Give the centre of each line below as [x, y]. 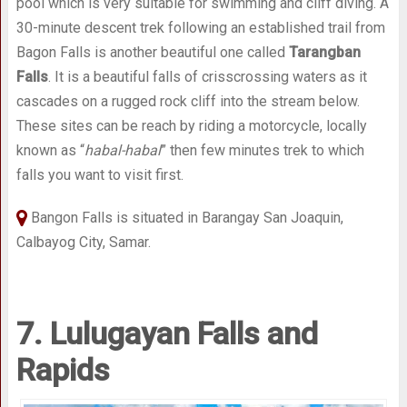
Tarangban [324, 53]
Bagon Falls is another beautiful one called [152, 53]
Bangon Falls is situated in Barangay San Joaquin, [185, 218]
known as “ [50, 151]
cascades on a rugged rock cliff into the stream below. [188, 102]
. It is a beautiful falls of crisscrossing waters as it [207, 77]
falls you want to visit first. [99, 175]
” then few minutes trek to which [262, 151]
